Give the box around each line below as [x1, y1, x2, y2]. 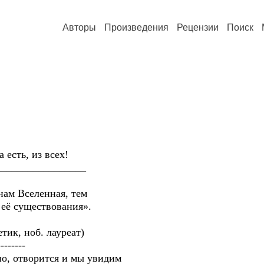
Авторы [62, 22, 96, 32]
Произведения [104, 22, 169, 32]
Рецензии [177, 22, 219, 32]
